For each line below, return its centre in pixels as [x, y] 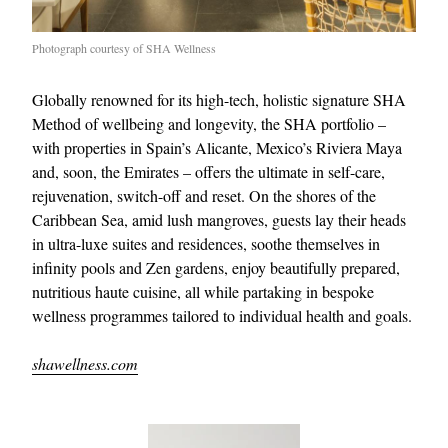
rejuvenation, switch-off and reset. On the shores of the [204, 195]
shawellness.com [85, 363]
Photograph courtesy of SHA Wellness [124, 47]
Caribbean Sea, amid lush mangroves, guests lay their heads [219, 219]
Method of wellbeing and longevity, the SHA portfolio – [209, 123]
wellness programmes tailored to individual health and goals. [222, 315]
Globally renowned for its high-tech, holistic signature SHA [219, 99]
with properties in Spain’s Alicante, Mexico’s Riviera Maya [217, 147]
